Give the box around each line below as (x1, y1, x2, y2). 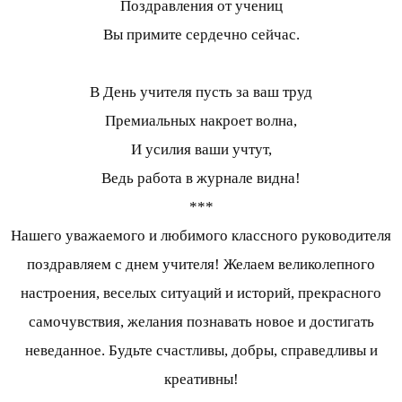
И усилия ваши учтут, (130, 141, 272, 159)
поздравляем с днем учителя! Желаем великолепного (27, 256, 375, 274)
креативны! (163, 371, 239, 389)
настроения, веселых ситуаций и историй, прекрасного (21, 284, 381, 302)
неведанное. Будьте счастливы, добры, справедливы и (24, 342, 378, 360)
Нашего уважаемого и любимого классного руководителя (11, 227, 391, 245)
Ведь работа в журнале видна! (101, 170, 301, 188)
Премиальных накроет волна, (105, 112, 297, 130)
